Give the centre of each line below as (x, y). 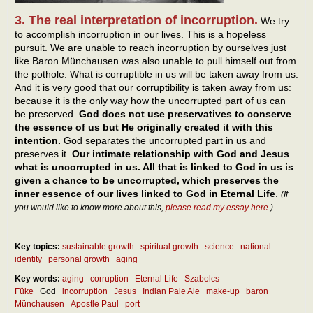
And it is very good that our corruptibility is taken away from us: (153, 87)
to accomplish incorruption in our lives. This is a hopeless (140, 34)
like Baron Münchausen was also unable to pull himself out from (155, 60)
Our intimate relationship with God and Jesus (181, 153)
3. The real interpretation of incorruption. (136, 20)
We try (274, 21)
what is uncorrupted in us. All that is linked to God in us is (154, 167)
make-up (223, 291)
